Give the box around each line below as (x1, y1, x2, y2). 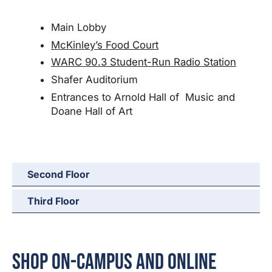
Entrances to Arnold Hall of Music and (51, 90, 235, 103)
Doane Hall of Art (51, 104, 132, 117)
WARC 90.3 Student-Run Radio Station (51, 56, 236, 69)
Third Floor (27, 195, 80, 208)
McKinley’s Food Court (51, 38, 158, 51)
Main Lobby (51, 21, 106, 34)
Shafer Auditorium (51, 73, 138, 86)
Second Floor (27, 168, 90, 181)
